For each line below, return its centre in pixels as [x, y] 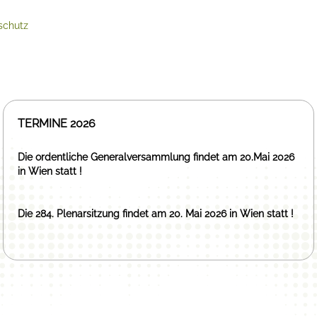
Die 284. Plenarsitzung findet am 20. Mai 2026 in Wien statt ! [157, 214]
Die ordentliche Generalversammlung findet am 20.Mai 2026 [156, 157]
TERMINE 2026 [57, 123]
